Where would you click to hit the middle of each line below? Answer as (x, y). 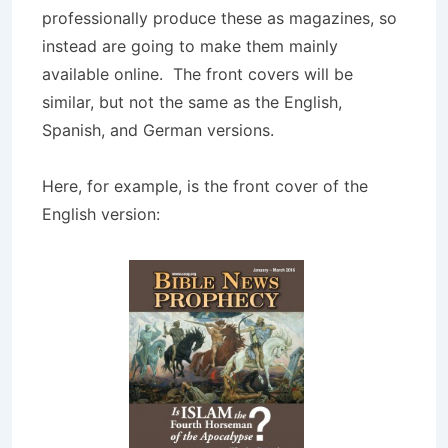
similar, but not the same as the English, (192, 102)
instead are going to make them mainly (190, 46)
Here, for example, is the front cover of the (205, 186)
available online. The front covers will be (197, 74)
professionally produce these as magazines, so (219, 18)
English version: (101, 214)
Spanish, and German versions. (158, 130)
